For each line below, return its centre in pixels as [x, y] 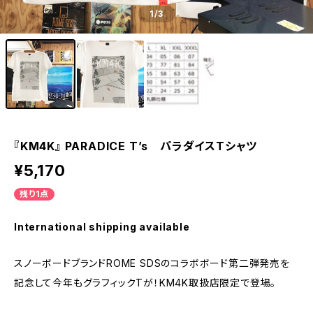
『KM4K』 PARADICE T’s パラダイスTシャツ [141, 146]
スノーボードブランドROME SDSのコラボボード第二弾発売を [152, 263]
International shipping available [102, 227]
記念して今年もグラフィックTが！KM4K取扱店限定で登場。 [150, 283]
